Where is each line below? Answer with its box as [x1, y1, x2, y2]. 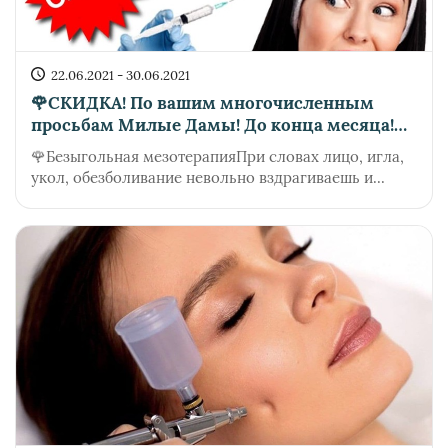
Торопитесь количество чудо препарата [31, 136, 368, 159]
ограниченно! [31, 158, 145, 181]
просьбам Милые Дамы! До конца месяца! [31, 114, 394, 137]
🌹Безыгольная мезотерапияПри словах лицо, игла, [31, 147, 404, 167]
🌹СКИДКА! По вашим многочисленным [31, 92, 374, 115]
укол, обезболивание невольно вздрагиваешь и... [31, 168, 385, 188]
